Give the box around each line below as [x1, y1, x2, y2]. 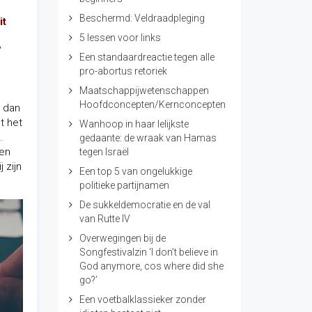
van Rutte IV [79, 213, 130, 224]
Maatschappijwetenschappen [79, 85, 209, 96]
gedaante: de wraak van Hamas [79, 132, 217, 143]
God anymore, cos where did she [79, 260, 224, 272]
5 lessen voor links [79, 32, 161, 43]
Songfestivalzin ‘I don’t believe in [79, 247, 218, 258]
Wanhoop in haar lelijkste [79, 118, 189, 130]
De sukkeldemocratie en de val [79, 199, 210, 210]
